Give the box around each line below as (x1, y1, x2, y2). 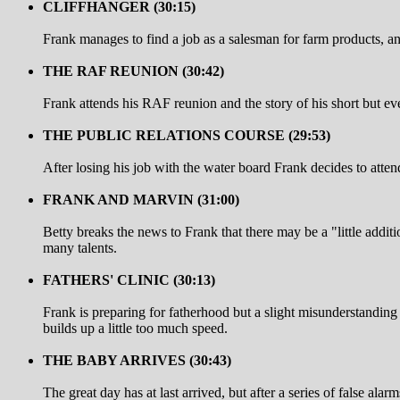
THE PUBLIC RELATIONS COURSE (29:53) (43, 127, 330, 143)
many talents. (43, 239, 117, 255)
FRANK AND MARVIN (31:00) (43, 191, 239, 207)
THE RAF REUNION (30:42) (43, 62, 224, 79)
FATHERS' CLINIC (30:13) (43, 271, 215, 287)
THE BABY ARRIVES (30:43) (43, 352, 231, 368)
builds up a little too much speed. (43, 320, 228, 336)
